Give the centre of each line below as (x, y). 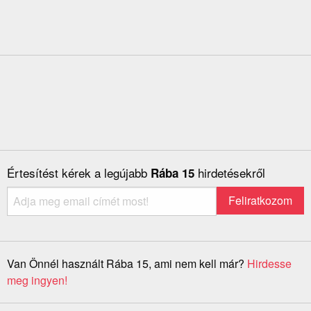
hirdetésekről (232, 173)
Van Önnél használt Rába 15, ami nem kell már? (127, 264)
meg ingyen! (37, 280)
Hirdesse (269, 264)
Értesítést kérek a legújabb (79, 173)
